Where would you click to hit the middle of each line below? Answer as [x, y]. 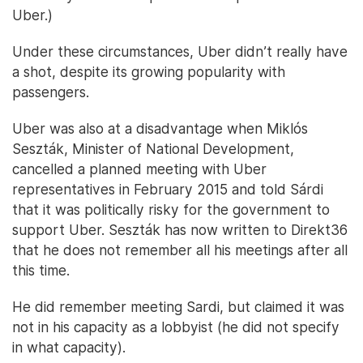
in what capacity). [69, 348]
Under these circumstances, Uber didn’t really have [180, 52]
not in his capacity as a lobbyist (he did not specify [176, 327]
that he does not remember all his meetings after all [180, 250]
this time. [41, 271]
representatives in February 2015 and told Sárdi [168, 190]
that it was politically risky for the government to [171, 210]
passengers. [51, 92]
